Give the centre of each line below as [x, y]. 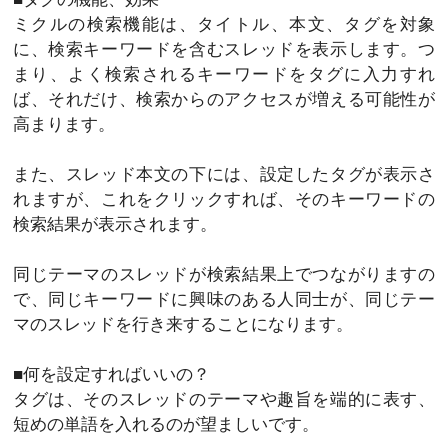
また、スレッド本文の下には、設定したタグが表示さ [224, 174]
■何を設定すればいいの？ [111, 374]
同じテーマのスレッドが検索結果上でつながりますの [224, 274]
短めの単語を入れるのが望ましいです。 [166, 424]
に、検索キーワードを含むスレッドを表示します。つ [224, 49]
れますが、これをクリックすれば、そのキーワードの [224, 199]
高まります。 [64, 124]
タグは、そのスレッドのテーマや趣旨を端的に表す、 [224, 399]
